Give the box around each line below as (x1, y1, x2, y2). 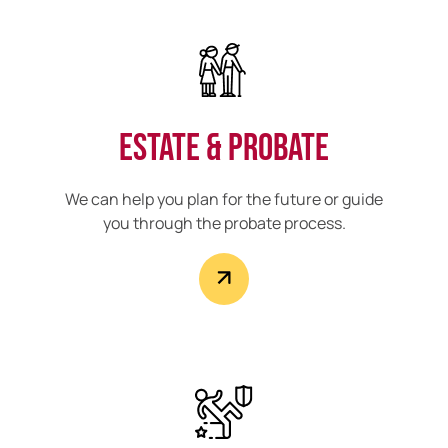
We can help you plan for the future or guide (65, 188, 383, 211)
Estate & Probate (119, 126, 329, 172)
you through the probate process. (102, 212, 346, 235)
